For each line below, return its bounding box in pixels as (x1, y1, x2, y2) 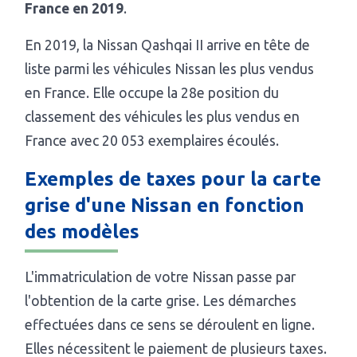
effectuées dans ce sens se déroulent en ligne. (25, 317, 316, 333)
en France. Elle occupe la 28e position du (25, 85, 280, 101)
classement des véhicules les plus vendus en (25, 109, 300, 125)
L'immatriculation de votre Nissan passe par (25, 269, 296, 285)
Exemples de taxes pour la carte (25, 168, 322, 190)
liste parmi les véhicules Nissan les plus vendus (25, 61, 315, 77)
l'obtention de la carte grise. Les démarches (25, 293, 297, 309)
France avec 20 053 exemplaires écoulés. (25, 133, 280, 149)
